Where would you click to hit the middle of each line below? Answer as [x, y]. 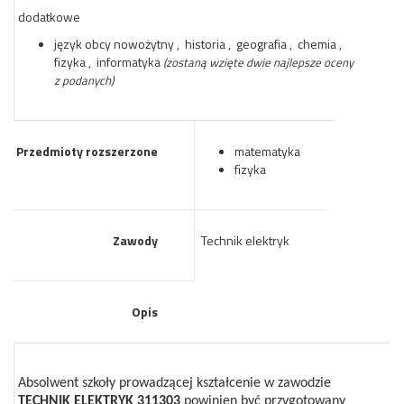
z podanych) [84, 80]
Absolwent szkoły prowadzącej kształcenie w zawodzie [174, 383]
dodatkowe [49, 17]
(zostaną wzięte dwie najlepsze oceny [258, 62]
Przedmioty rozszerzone [87, 151]
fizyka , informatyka [109, 62]
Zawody [135, 240]
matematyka [267, 151]
